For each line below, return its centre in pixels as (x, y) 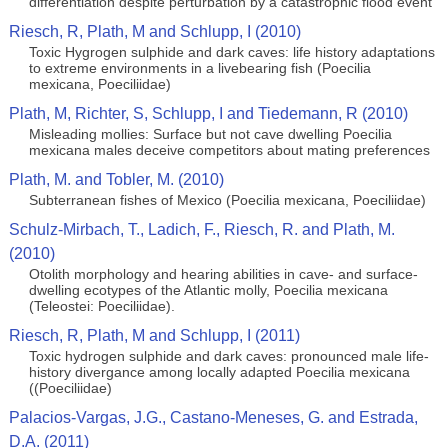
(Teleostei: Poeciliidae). (101, 306)
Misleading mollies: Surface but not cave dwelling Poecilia (210, 134)
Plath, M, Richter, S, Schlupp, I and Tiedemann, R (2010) (208, 113)
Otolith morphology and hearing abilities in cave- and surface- (223, 274)
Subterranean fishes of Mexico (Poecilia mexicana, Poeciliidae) (227, 200)
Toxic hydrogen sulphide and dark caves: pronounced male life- (228, 356)
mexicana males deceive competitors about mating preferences (229, 150)
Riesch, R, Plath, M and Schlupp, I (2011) (154, 335)
